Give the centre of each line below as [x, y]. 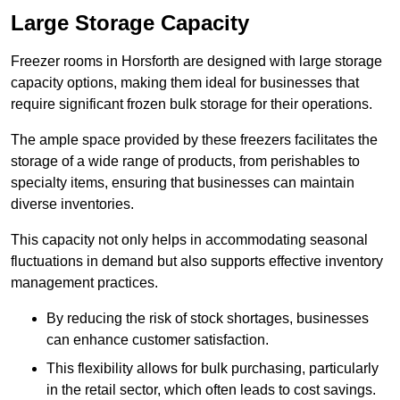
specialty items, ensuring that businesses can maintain [183, 183]
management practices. [84, 283]
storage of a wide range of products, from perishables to [185, 162]
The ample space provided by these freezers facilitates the [194, 140]
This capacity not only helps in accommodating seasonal [189, 240]
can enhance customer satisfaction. [158, 340]
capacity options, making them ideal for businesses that [185, 83]
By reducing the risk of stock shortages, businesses [208, 319]
